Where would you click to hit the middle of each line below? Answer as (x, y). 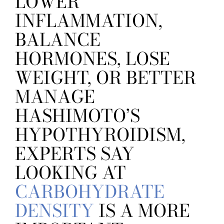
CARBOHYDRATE (90, 192)
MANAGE (55, 97)
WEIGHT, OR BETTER (105, 78)
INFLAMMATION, (89, 21)
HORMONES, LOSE (92, 59)
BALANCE (58, 40)
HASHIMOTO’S (77, 116)
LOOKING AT (70, 173)
